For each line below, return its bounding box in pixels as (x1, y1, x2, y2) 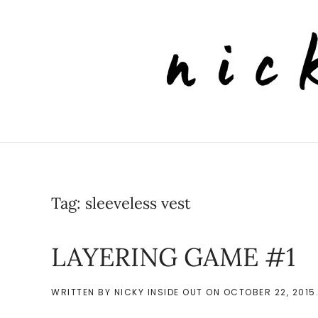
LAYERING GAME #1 (51, 241, 295, 273)
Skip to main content (32, 33, 130, 47)
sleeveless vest (85, 193, 191, 213)
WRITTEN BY (51, 286, 114, 298)
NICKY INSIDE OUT (114, 286, 203, 298)
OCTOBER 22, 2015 (223, 286, 316, 298)
